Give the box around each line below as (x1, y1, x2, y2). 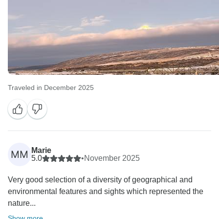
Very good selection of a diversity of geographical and (8, 175, 193, 184)
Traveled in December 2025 (8, 84, 94, 92)
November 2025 (84, 154, 140, 163)
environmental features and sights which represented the (8, 187, 203, 196)
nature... (8, 199, 36, 208)
